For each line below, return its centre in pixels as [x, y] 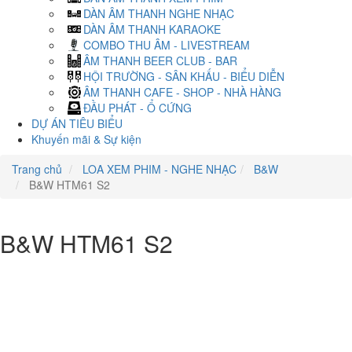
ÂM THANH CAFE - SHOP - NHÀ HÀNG [182, 92]
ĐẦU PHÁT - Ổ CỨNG [137, 108]
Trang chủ [37, 169]
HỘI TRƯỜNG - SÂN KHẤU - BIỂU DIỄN [184, 76]
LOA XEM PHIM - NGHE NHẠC [158, 169]
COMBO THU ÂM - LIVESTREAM [167, 45]
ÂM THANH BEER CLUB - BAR [160, 60]
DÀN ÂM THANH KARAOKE [152, 29]
